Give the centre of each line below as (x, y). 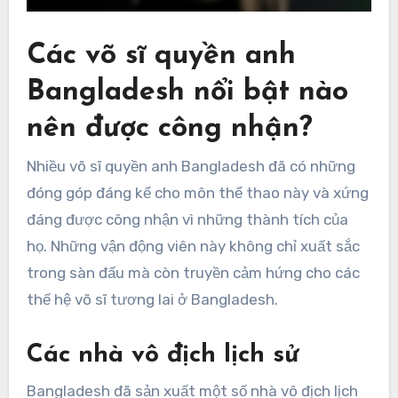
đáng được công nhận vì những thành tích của (187, 220)
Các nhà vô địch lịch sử (162, 356)
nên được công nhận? (169, 128)
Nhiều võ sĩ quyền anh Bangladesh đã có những (191, 167)
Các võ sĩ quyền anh (161, 56)
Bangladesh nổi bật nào (187, 92)
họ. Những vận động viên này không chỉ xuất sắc (193, 247)
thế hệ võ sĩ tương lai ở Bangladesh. (152, 300)
